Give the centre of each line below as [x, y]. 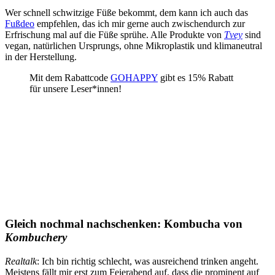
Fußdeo [20, 23]
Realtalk [21, 261]
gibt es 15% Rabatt [196, 77]
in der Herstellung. [42, 56]
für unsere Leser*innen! [76, 88]
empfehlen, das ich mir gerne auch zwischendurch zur [140, 23]
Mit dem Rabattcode [70, 77]
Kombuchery [36, 238]
